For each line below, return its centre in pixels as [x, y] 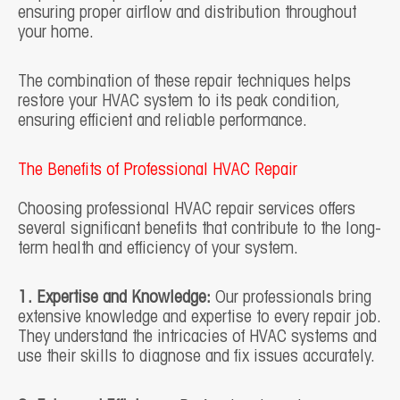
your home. [56, 33]
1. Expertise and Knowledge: [114, 299]
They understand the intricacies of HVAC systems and [197, 338]
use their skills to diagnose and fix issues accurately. [196, 358]
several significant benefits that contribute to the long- [200, 229]
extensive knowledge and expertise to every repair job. [200, 318]
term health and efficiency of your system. [158, 249]
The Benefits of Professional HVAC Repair [158, 171]
